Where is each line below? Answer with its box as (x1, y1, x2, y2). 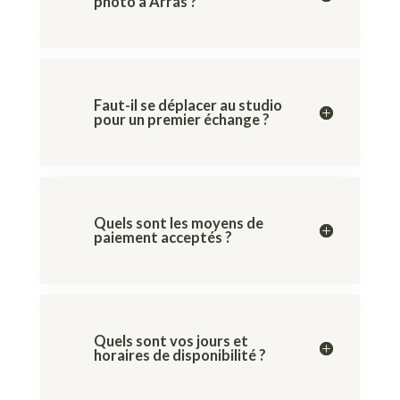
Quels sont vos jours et (93, 332, 248, 351)
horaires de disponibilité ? (93, 346, 266, 365)
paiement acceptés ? (93, 229, 232, 247)
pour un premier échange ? (93, 111, 270, 129)
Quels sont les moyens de (93, 214, 263, 233)
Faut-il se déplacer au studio (93, 96, 282, 115)
